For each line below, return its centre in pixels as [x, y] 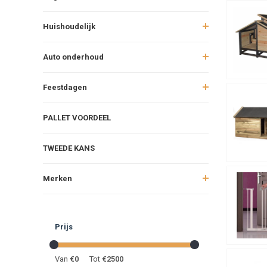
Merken [58, 178]
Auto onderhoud [73, 57]
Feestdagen [65, 87]
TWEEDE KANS [69, 148]
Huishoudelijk [69, 26]
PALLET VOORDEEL [77, 117]
